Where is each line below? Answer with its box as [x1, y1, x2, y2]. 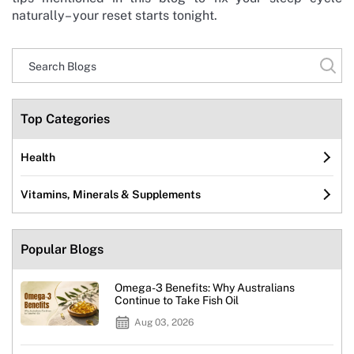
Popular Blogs [21, 241, 104, 257]
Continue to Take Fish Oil [114, 293, 239, 307]
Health [21, 150, 55, 164]
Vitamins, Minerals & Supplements [21, 187, 201, 201]
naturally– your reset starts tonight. [12, 7, 217, 23]
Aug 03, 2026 [134, 316, 194, 328]
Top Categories [21, 111, 110, 126]
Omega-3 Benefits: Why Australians [114, 281, 295, 294]
